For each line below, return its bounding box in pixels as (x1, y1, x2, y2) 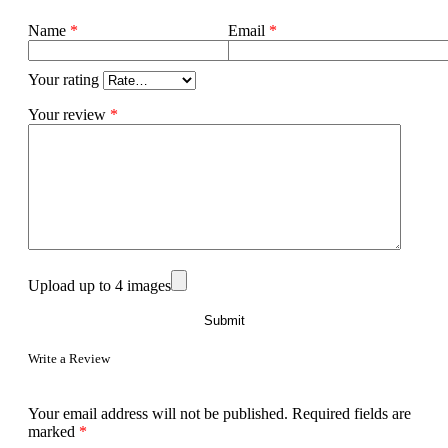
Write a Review (28, 351, 110, 367)
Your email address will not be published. (28, 405, 288, 423)
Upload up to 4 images (28, 277, 171, 295)
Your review (28, 106, 110, 124)
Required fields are (292, 405, 411, 423)
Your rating (28, 71, 103, 89)
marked (28, 423, 79, 441)
